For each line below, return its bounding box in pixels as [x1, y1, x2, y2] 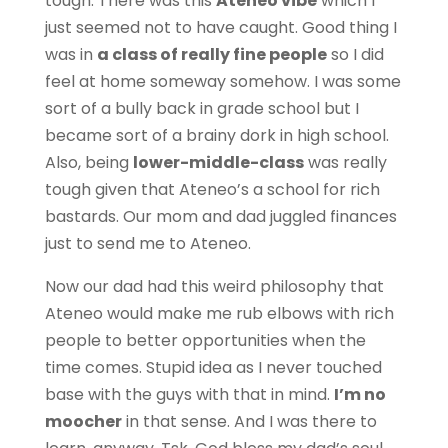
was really [303, 151, 387, 174]
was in [44, 43, 97, 66]
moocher [44, 410, 122, 433]
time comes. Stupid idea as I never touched [44, 356, 382, 379]
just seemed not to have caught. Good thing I [44, 16, 397, 39]
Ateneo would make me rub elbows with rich [44, 302, 394, 325]
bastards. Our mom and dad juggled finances [44, 205, 397, 228]
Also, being [44, 151, 133, 174]
